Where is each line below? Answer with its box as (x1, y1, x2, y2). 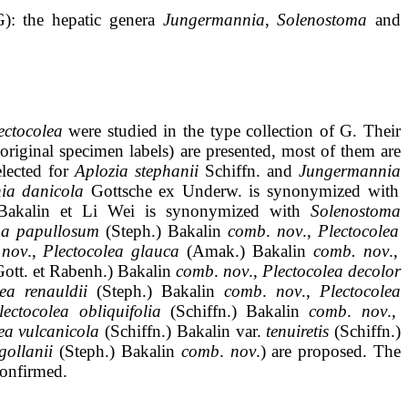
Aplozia (75, 161, 129, 181)
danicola (22, 181, 85, 201)
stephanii (135, 161, 199, 181)
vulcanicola (18, 321, 100, 342)
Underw (181, 181, 238, 201)
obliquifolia (78, 301, 161, 321)
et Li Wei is (50, 201, 167, 221)
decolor (348, 261, 402, 281)
